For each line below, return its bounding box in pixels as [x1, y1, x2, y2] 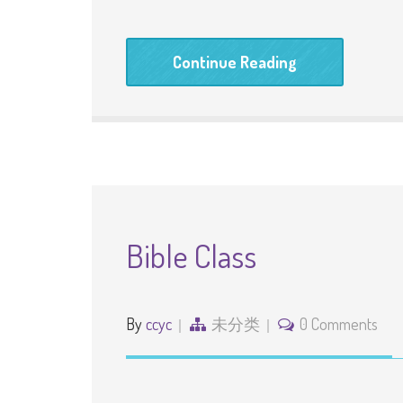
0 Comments [300, 314, 378, 334]
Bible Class [126, 235, 256, 276]
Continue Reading [173, 52, 297, 72]
